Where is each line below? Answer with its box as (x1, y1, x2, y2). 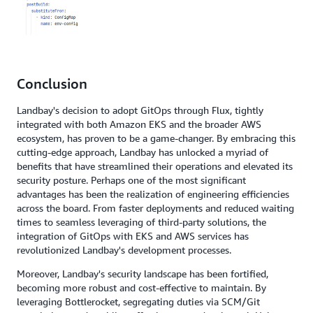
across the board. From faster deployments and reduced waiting (17, 202, 294, 214)
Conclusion (17, 75, 87, 92)
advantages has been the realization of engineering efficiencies (17, 188, 289, 201)
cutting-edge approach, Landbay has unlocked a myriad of (17, 146, 268, 159)
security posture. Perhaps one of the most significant (17, 174, 246, 187)
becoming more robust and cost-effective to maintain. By (17, 282, 266, 294)
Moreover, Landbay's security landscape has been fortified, (17, 268, 268, 280)
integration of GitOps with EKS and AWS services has (17, 230, 249, 242)
